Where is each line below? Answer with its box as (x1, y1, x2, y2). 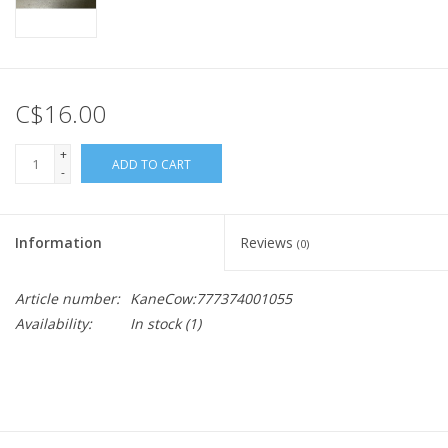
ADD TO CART (112, 156, 191, 174)
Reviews (240, 233, 297, 253)
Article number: (15, 289, 120, 309)
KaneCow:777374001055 (130, 289, 292, 309)
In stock (130, 314, 181, 334)
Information (15, 233, 102, 253)
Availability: (15, 314, 92, 334)
